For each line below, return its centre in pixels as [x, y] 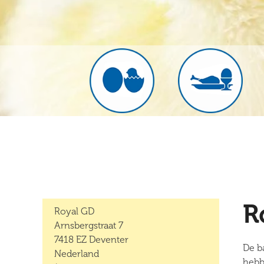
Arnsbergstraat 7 [89, 225]
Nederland [77, 254]
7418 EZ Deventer [91, 240]
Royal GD [74, 211]
